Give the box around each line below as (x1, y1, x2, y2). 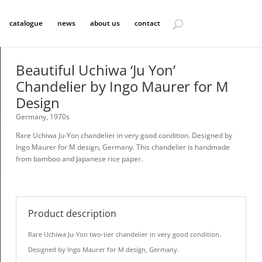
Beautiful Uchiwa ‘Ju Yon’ (15, 60, 175, 80)
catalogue (9, 18, 43, 28)
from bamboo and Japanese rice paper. (15, 153, 143, 164)
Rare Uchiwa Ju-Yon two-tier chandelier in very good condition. (27, 229, 221, 239)
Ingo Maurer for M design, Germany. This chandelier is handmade (15, 142, 230, 152)
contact (134, 18, 160, 28)
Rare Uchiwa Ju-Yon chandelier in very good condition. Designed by (15, 130, 232, 140)
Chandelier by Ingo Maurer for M (15, 76, 229, 96)
